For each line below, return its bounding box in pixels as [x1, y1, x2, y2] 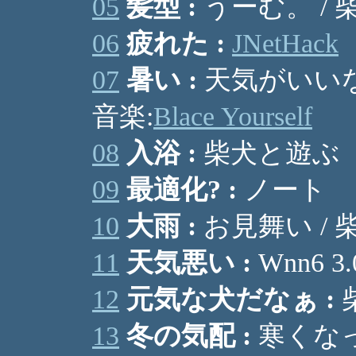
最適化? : [126, 175, 237, 204]
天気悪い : [126, 248, 251, 277]
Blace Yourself [153, 102, 312, 131]
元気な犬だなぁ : [126, 284, 335, 314]
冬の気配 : [126, 321, 251, 350]
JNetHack [232, 29, 339, 58]
